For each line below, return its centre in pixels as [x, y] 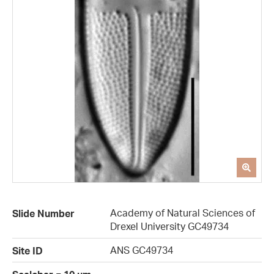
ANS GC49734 [142, 250]
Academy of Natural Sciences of [183, 213]
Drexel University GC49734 [169, 227]
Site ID [28, 251]
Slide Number [43, 214]
